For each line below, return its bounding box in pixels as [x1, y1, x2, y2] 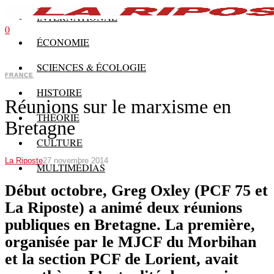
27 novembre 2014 [43, 156, 108, 166]
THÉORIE [37, 111, 80, 124]
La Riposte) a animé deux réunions [5, 199, 242, 217]
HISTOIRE [37, 86, 82, 98]
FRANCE [5, 72, 34, 78]
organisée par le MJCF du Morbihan [5, 233, 256, 251]
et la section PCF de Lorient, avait [5, 250, 239, 268]
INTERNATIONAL [37, 10, 117, 23]
